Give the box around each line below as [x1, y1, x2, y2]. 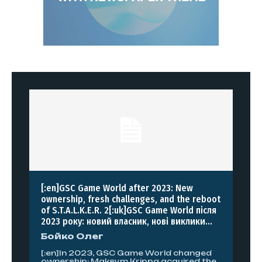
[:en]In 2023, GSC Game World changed [41, 249, 212, 258]
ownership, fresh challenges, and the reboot [41, 194, 220, 205]
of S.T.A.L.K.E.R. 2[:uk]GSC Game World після [41, 205, 216, 216]
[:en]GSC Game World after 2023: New [41, 182, 193, 194]
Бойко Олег [41, 231, 104, 242]
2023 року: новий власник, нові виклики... [41, 216, 212, 227]
